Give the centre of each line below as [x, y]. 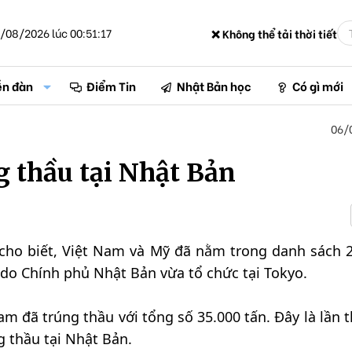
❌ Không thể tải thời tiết [274, 33]
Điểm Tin [112, 86]
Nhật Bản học [214, 86]
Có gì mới [317, 86]
